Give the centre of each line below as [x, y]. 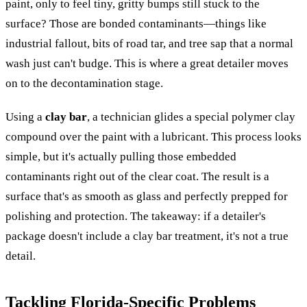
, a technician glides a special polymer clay [191, 116]
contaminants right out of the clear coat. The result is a [137, 176]
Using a [25, 116]
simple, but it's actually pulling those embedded [121, 156]
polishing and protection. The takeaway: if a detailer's [136, 216]
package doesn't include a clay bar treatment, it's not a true [147, 236]
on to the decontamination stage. [84, 83]
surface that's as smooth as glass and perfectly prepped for [147, 196]
